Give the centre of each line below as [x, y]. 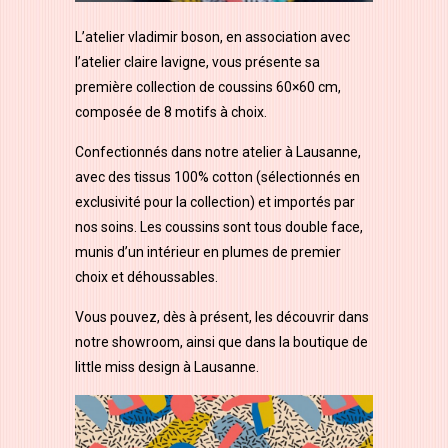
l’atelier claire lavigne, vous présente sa [197, 62]
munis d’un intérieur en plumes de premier [208, 252]
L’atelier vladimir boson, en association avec [212, 37]
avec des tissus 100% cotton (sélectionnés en [217, 177]
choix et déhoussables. [146, 277]
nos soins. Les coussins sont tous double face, [219, 227]
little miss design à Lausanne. [167, 367]
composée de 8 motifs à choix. [171, 112]
